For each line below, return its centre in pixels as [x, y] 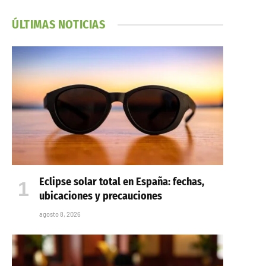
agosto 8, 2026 [60, 214]
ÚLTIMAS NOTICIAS [59, 24]
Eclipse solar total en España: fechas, [122, 182]
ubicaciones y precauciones [101, 196]
